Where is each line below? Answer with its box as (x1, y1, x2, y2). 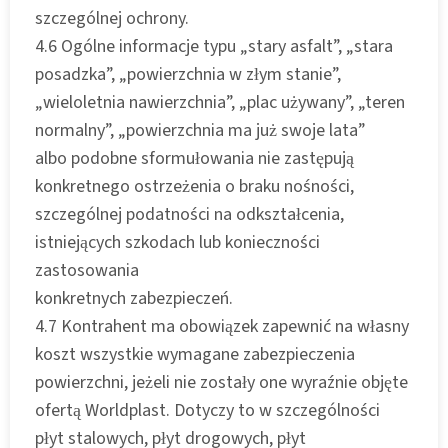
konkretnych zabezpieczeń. (35, 285, 233, 311)
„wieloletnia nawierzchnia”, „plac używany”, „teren (35, 89, 405, 115)
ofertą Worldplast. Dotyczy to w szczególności (35, 397, 380, 423)
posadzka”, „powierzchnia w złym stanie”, (35, 61, 341, 87)
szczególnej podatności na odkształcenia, (35, 201, 344, 227)
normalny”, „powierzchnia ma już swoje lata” (35, 117, 366, 143)
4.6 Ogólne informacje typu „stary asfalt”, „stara (35, 33, 393, 59)
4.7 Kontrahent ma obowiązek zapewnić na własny (35, 313, 409, 339)
